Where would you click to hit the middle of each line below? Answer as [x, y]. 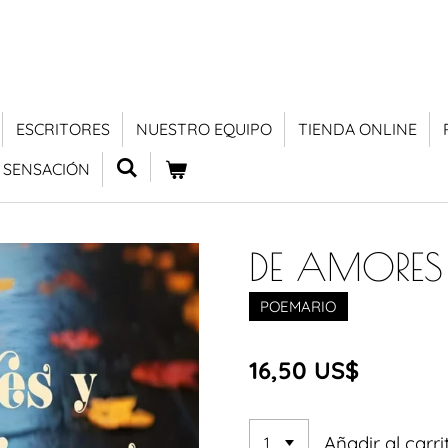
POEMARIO [298, 306]
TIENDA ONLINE [357, 129]
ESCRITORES [63, 129]
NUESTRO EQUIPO [204, 129]
